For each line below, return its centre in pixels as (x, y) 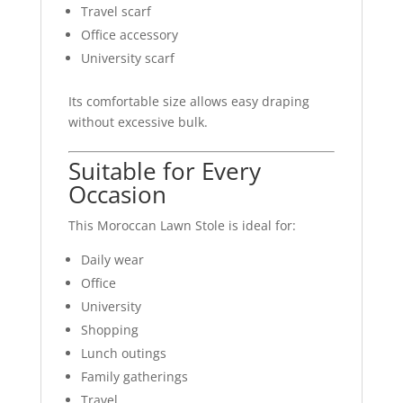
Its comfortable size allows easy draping (188, 101)
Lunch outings (123, 353)
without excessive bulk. (138, 121)
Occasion (117, 194)
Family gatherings (134, 376)
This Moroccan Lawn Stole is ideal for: (182, 225)
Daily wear (112, 259)
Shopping (109, 329)
